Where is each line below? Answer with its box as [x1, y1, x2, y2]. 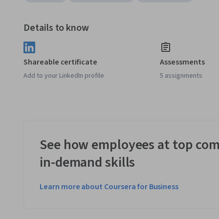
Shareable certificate [23, 57, 97, 68]
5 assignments [160, 71, 203, 81]
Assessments [160, 57, 205, 68]
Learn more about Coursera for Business [40, 181, 179, 193]
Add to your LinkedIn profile [23, 71, 104, 81]
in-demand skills [40, 153, 135, 173]
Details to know [23, 21, 89, 35]
